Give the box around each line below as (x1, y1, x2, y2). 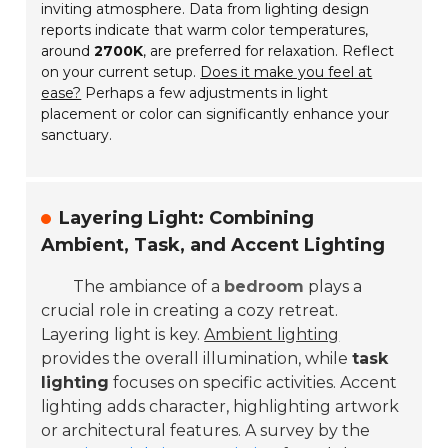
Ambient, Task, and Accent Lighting (41, 234, 386, 257)
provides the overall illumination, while (41, 349, 353, 369)
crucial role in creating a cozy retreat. (41, 301, 339, 321)
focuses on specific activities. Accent (109, 373, 398, 393)
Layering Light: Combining (59, 207, 315, 230)
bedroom (224, 277, 305, 297)
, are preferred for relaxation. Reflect (143, 42, 395, 61)
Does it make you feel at (200, 63, 373, 82)
